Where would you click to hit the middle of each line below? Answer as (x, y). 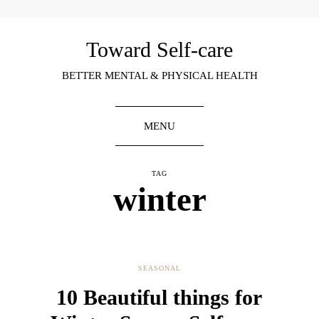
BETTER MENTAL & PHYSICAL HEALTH (159, 75)
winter (159, 199)
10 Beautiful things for (159, 297)
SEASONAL (159, 268)
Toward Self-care (159, 49)
